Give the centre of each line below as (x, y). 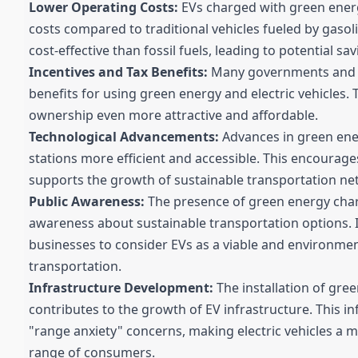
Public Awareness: (87, 202)
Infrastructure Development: (121, 288)
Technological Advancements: (124, 137)
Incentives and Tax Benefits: (118, 72)
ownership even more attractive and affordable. (173, 115)
